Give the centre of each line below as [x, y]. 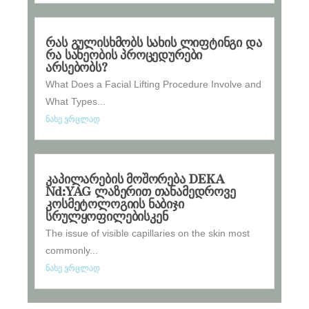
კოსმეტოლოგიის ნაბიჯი [115, 203]
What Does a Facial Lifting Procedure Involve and [154, 84]
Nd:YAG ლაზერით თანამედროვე [141, 191]
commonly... [72, 251]
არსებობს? [77, 67]
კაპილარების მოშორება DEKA [135, 178]
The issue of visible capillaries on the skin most [148, 233]
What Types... [76, 102]
